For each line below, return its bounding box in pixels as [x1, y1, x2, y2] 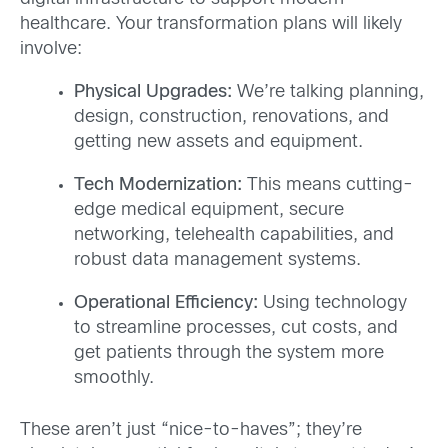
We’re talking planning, [232, 84, 424, 102]
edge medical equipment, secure [74, 202, 344, 220]
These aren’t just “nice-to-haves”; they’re [20, 422, 362, 440]
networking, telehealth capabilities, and [74, 227, 394, 245]
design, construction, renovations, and [74, 109, 389, 127]
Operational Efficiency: [74, 295, 258, 313]
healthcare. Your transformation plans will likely [20, 16, 402, 34]
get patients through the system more [74, 345, 384, 363]
